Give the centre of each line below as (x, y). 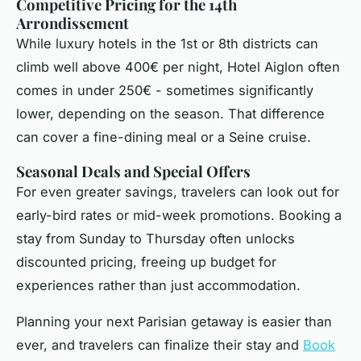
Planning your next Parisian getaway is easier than (174, 321)
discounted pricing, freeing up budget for (146, 261)
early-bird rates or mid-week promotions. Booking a (179, 215)
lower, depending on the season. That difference (170, 113)
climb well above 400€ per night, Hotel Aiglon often (178, 66)
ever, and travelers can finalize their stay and (160, 344)
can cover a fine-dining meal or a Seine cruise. (164, 137)
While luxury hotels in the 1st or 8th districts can (167, 43)
